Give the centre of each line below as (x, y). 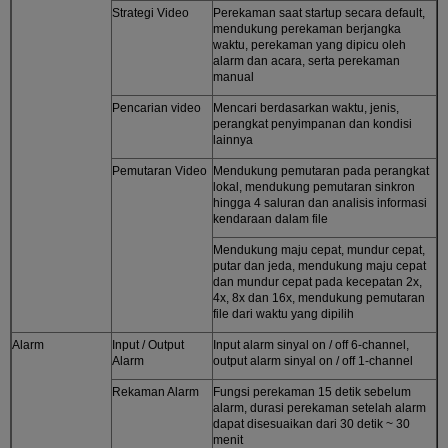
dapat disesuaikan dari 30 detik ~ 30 (311, 423)
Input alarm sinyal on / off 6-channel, (311, 344)
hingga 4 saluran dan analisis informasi (320, 202)
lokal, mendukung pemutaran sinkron (314, 186)
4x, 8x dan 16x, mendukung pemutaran (319, 297)
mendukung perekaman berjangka (307, 28)
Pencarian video (156, 107)
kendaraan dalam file (270, 218)
